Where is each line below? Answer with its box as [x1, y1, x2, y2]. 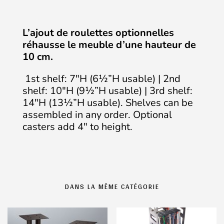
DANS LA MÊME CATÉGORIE [64, 180, 159, 193]
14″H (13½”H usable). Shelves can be [22, 96, 193, 109]
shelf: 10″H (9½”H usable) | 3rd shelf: [22, 84, 192, 97]
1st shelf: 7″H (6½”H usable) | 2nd [22, 72, 180, 85]
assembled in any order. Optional [22, 108, 172, 121]
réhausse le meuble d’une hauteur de [22, 38, 196, 51]
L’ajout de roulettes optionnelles [22, 26, 174, 39]
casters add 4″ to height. [22, 120, 132, 133]
